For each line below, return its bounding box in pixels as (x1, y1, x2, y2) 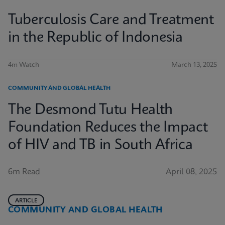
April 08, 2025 (166, 168, 217, 176)
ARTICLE (15, 198, 37, 204)
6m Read (8, 168, 40, 176)
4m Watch (8, 62, 39, 68)
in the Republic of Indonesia (8, 31, 183, 45)
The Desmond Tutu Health (8, 103, 173, 118)
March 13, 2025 (171, 62, 217, 68)
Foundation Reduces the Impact (8, 121, 208, 135)
